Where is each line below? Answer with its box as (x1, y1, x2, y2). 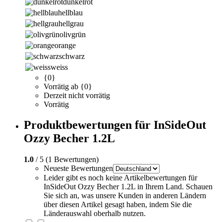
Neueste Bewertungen (44, 164, 113, 173)
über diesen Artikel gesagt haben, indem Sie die (44, 200, 192, 209)
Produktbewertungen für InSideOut (24, 118, 206, 132)
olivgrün (59, 30, 86, 39)
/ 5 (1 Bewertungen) (34, 155, 99, 164)
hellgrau (58, 19, 84, 28)
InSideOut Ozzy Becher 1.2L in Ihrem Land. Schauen (44, 182, 213, 191)
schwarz (59, 52, 85, 60)
